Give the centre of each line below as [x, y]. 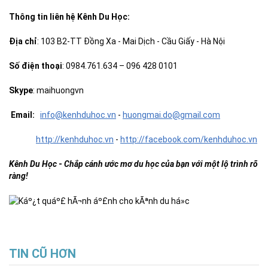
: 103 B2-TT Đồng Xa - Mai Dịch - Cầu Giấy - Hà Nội [131, 41]
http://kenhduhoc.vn [75, 139]
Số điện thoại [36, 66]
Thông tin [29, 16]
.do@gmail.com [191, 115]
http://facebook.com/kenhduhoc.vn [189, 139]
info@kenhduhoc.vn [78, 115]
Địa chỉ [23, 41]
